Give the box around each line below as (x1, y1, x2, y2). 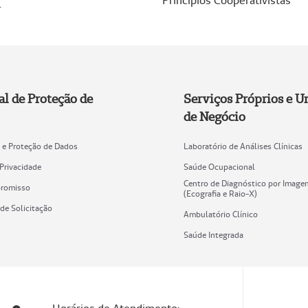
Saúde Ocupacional (183, 162, 255, 173)
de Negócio (183, 109, 245, 125)
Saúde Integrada (183, 230, 243, 241)
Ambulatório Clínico (183, 209, 258, 220)
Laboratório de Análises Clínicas (183, 141, 302, 152)
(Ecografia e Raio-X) (183, 188, 257, 199)
